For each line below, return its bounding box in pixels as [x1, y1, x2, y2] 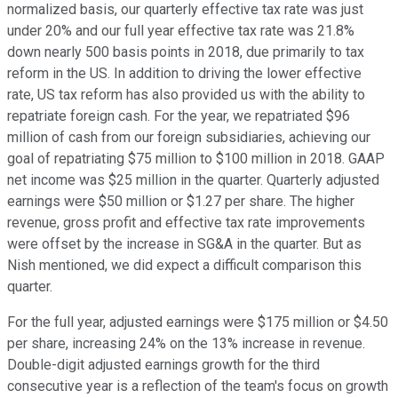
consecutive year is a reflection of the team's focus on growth [7, 378, 388, 395]
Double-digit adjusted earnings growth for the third [7, 356, 320, 374]
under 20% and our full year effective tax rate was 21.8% [7, 22, 354, 40]
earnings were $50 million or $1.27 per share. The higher [7, 193, 354, 211]
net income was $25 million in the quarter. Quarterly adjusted [7, 171, 379, 189]
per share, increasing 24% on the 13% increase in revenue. [7, 335, 365, 353]
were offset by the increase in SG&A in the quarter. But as [7, 235, 362, 253]
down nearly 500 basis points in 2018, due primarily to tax [7, 44, 364, 61]
